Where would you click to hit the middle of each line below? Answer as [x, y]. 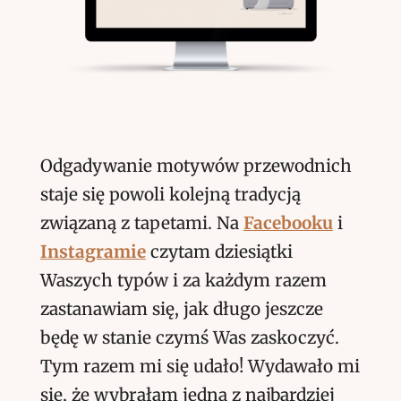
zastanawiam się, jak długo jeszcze [181, 308]
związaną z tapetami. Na [141, 222]
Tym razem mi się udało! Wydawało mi [200, 366]
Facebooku [288, 222]
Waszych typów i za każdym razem [183, 280]
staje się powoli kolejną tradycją [170, 194]
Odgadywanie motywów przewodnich [196, 165]
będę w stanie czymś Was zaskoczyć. [189, 337]
